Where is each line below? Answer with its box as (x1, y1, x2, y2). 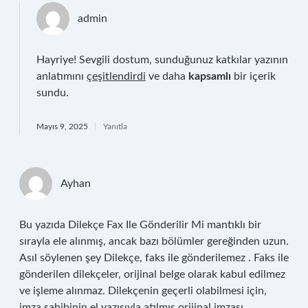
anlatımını (36, 71, 87, 82)
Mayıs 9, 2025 (36, 122, 88, 131)
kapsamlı (188, 71, 231, 82)
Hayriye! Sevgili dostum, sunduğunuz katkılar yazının (36, 54, 288, 65)
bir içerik (231, 71, 276, 82)
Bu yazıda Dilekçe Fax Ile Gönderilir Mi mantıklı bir (19, 219, 261, 230)
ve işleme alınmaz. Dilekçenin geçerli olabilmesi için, (19, 285, 267, 296)
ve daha (146, 71, 188, 82)
